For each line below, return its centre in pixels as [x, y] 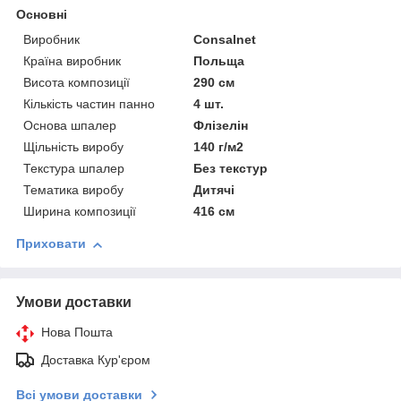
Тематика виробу [73, 190]
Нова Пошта [77, 333]
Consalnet [225, 40]
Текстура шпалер [74, 169]
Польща [219, 61]
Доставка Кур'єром [96, 360]
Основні [42, 15]
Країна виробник [72, 61]
